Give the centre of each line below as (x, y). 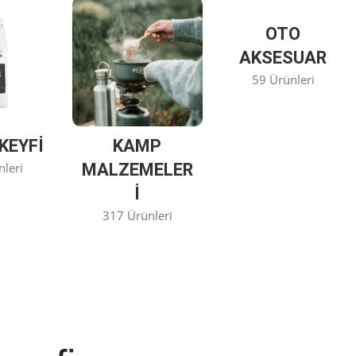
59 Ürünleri (283, 79)
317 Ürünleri (137, 216)
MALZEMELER (137, 170)
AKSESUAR (283, 57)
